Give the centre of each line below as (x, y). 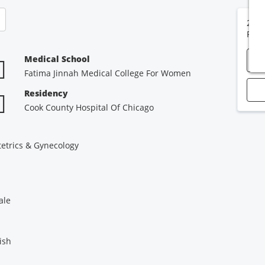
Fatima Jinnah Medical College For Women (108, 73)
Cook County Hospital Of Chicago (89, 107)
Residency (46, 93)
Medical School (57, 59)
